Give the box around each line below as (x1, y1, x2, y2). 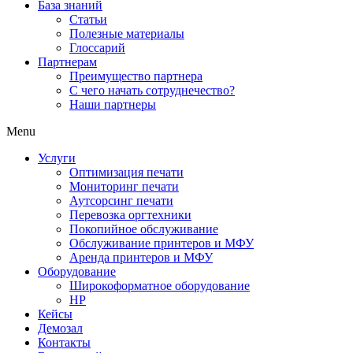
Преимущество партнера (69, 69, 203, 83)
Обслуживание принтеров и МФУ (69, 236, 254, 250)
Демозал (38, 321, 83, 335)
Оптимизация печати (69, 165, 184, 179)
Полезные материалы (69, 27, 184, 40)
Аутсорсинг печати (69, 194, 173, 207)
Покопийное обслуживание (69, 222, 218, 236)
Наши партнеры (69, 98, 156, 111)
